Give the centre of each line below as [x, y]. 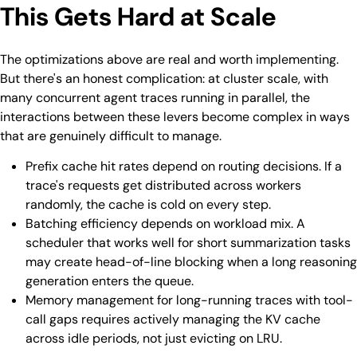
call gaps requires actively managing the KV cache [173, 319]
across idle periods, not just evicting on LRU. [154, 338]
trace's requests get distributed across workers [163, 185]
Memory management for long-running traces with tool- [189, 300]
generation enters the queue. [111, 280]
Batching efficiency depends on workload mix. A [165, 223]
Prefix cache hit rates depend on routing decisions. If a [184, 166]
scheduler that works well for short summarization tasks [188, 242]
